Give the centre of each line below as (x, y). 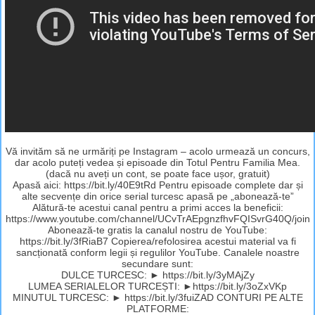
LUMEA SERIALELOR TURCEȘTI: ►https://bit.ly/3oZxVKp (157, 286)
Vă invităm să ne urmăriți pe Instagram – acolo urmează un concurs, (157, 151)
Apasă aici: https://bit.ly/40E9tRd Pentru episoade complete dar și (157, 185)
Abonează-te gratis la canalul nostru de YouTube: (157, 230)
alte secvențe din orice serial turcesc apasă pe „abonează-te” (157, 196)
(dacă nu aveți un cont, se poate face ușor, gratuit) (157, 173)
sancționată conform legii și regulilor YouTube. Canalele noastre (157, 252)
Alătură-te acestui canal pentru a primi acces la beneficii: (157, 207)
